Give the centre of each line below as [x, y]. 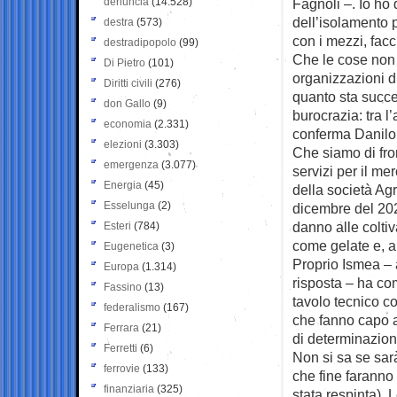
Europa [121, 266]
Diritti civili [128, 83]
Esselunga [129, 205]
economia [128, 124]
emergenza [131, 164]
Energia [123, 185]
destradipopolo [140, 42]
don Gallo [127, 103]
